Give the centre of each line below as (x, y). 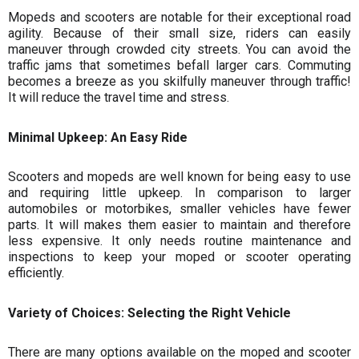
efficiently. (36, 273)
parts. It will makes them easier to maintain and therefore (179, 225)
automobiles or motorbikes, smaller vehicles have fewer (179, 209)
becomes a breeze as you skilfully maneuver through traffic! (179, 82)
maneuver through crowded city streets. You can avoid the (179, 50)
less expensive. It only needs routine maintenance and (179, 241)
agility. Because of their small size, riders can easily (179, 34)
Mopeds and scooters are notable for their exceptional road (179, 18)
